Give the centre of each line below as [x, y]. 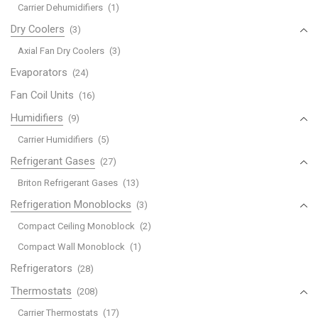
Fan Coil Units [42, 95]
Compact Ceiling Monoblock [76, 226]
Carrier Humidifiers [55, 139]
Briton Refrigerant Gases [68, 182]
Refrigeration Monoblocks [71, 204]
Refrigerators [42, 268]
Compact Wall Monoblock [71, 246]
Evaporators [39, 72]
